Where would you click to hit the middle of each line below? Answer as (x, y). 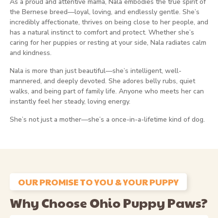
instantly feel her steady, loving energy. (70, 101)
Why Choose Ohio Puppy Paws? (109, 202)
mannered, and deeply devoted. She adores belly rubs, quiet (102, 81)
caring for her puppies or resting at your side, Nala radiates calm (108, 43)
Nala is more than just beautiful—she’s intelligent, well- (96, 71)
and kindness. (31, 53)
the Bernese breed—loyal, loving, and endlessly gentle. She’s (105, 12)
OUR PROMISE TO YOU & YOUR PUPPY (98, 182)
